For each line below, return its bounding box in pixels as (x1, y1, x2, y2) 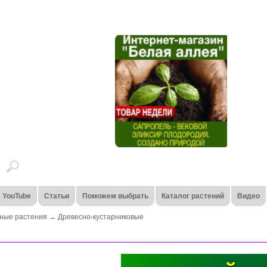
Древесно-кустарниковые (58, 213, 144, 221)
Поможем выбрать (82, 192, 148, 200)
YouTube (2, 192, 31, 200)
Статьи (44, 192, 69, 200)
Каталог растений (161, 192, 224, 200)
